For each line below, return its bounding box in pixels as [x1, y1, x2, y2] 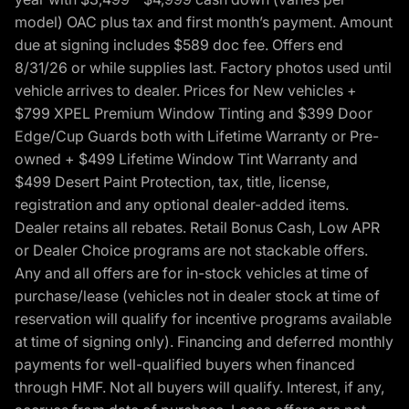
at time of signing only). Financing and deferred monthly [15, 331, 393, 351]
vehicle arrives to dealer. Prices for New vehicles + [15, 80, 357, 100]
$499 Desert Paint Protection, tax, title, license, [15, 172, 330, 191]
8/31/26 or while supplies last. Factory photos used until [15, 58, 392, 77]
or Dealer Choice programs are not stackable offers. [15, 240, 368, 259]
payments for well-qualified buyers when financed [15, 354, 355, 373]
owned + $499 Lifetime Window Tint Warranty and [15, 149, 358, 168]
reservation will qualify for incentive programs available [15, 309, 392, 328]
